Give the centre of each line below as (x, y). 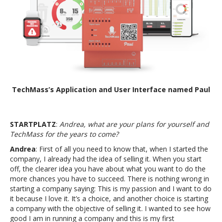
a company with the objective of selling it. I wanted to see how (110, 208)
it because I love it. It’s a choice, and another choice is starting (109, 198)
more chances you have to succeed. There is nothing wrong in (110, 178)
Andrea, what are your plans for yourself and (134, 124)
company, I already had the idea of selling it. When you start (106, 159)
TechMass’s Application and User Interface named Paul (111, 89)
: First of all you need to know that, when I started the (122, 149)
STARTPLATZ (33, 124)
